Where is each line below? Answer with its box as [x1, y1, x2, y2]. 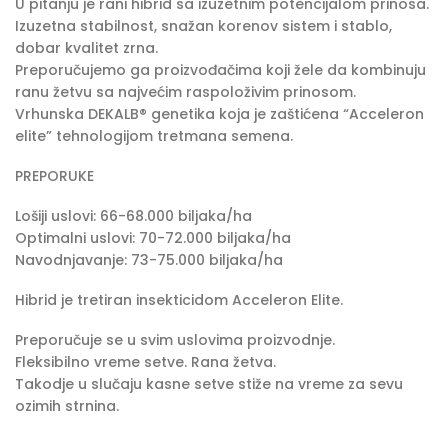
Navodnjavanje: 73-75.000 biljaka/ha [15, 249, 283, 270]
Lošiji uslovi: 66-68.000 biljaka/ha [15, 205, 252, 226]
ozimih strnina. [15, 396, 119, 417]
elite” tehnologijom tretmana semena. [15, 125, 293, 146]
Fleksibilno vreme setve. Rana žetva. [15, 352, 276, 373]
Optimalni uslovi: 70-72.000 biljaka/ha [15, 227, 291, 248]
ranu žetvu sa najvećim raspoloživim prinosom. [15, 81, 356, 102]
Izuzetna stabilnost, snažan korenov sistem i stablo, [15, 15, 392, 36]
